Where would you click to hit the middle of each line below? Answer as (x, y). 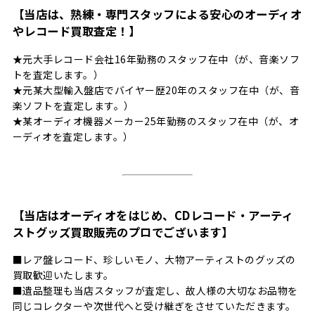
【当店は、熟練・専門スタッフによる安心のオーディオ (157, 14)
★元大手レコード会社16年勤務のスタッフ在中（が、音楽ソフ (156, 59)
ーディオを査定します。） (73, 136)
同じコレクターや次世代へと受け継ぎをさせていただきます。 (154, 306)
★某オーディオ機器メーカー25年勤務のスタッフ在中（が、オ (156, 121)
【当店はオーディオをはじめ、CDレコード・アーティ (153, 215)
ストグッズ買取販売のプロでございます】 (123, 232)
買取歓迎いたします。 (63, 275)
